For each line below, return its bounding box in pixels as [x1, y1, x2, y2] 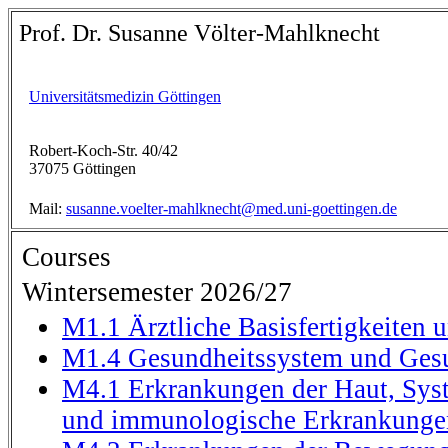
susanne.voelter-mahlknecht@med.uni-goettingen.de [66, 200, 397, 217]
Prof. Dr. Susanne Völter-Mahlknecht [19, 20, 380, 46]
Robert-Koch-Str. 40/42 [29, 142, 178, 159]
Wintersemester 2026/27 [22, 277, 292, 307]
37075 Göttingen [29, 160, 136, 177]
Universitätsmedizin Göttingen [29, 88, 221, 105]
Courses [22, 242, 111, 272]
